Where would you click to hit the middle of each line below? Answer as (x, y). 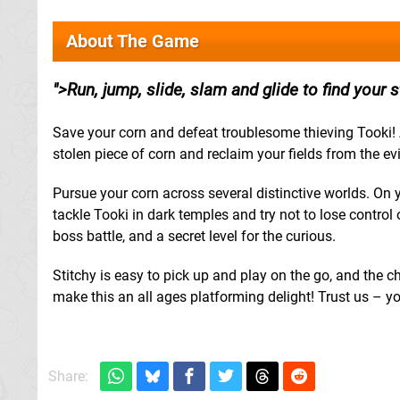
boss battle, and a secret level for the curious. (194, 237)
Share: (68, 377)
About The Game (133, 42)
